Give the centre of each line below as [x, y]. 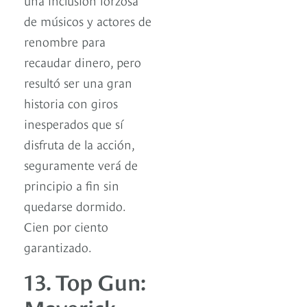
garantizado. [58, 246]
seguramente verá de [81, 164]
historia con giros [71, 102]
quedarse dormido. [75, 205]
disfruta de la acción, [79, 143]
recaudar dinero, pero [83, 61]
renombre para [65, 40]
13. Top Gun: [85, 280]
